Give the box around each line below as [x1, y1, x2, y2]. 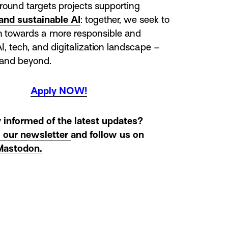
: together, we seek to [80, 14, 169, 25]
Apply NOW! [31, 85, 88, 96]
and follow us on [70, 129, 144, 140]
